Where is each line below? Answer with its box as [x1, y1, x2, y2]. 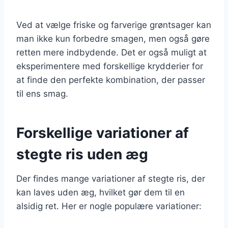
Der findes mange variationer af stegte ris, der [16, 173, 205, 184]
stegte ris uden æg [16, 145, 148, 163]
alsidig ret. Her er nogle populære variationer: [16, 201, 202, 211]
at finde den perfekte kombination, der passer [16, 74, 205, 85]
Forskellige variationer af [16, 124, 189, 141]
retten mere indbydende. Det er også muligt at [16, 47, 207, 58]
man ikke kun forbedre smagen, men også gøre [16, 33, 210, 44]
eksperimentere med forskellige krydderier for [16, 61, 203, 71]
